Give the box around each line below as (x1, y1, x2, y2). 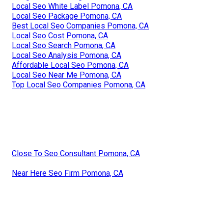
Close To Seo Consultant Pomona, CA (12, 149, 140, 159)
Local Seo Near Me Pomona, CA (12, 70, 121, 80)
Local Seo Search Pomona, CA (12, 41, 115, 51)
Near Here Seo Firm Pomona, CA (12, 168, 123, 178)
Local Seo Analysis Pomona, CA (12, 51, 121, 60)
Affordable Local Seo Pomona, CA (12, 60, 129, 70)
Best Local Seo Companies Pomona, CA (12, 21, 149, 31)
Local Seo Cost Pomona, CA (12, 31, 108, 41)
